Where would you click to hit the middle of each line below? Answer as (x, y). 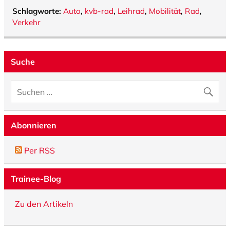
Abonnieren (33, 126)
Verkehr (26, 23)
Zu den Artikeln (44, 204)
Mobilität (165, 11)
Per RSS (38, 150)
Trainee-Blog (36, 179)
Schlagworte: (38, 11)
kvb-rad (99, 11)
